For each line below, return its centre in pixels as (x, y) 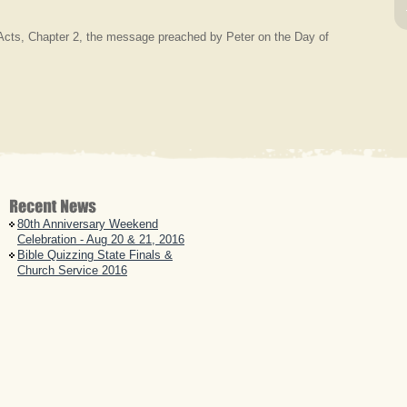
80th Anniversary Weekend (88, 224)
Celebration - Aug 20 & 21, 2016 (101, 239)
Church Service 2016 (72, 270)
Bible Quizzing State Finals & (95, 255)
